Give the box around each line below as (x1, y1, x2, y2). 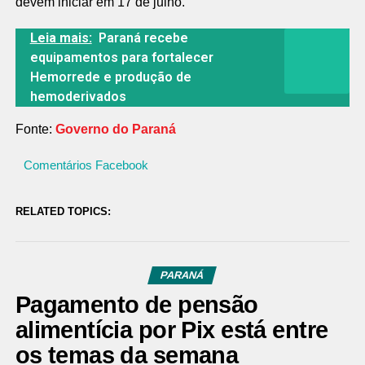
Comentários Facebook (23, 158, 148, 172)
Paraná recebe (98, 30, 188, 46)
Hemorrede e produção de (29, 69, 191, 85)
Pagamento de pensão (15, 292, 258, 318)
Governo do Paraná (55, 122, 176, 136)
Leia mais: (29, 30, 92, 46)
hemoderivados (29, 89, 126, 104)
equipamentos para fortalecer (29, 50, 213, 65)
